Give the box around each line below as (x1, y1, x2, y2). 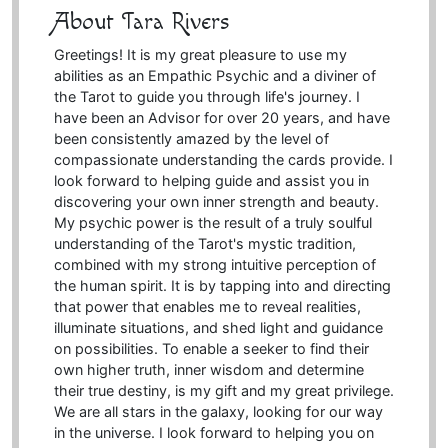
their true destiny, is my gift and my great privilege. (53, 382, 394, 400)
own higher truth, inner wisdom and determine (53, 361, 364, 379)
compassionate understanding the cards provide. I (53, 151, 393, 169)
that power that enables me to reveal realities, (53, 298, 361, 316)
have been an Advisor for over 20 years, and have (53, 109, 390, 127)
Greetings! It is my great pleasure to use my (53, 46, 347, 64)
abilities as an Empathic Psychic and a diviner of (53, 67, 376, 85)
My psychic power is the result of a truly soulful (53, 214, 372, 232)
